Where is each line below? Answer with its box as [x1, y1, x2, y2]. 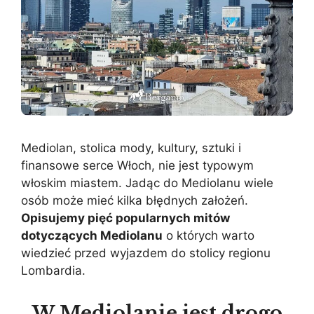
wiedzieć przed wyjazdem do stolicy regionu [21, 245, 271, 260]
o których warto [163, 228, 254, 243]
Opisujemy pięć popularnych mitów [21, 210, 230, 225]
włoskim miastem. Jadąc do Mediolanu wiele [21, 175, 273, 190]
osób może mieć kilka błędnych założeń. [21, 193, 248, 207]
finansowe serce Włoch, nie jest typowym [21, 158, 254, 172]
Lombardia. [21, 263, 86, 278]
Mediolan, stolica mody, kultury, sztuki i [21, 140, 241, 155]
